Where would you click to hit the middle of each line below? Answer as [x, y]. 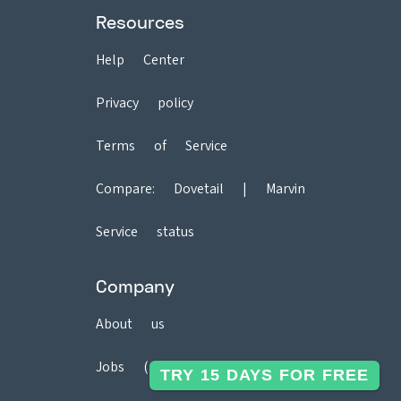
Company [135, 286]
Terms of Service [162, 145]
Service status [145, 231]
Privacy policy [145, 102]
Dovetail [199, 188]
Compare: [135, 188]
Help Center [140, 59]
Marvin [286, 188]
